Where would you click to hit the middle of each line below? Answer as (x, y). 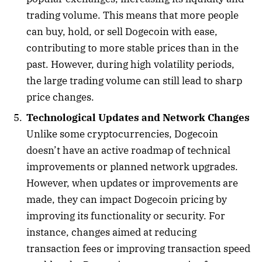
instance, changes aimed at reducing (111, 232)
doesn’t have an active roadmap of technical (128, 151)
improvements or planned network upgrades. (132, 167)
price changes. (60, 97)
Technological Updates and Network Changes (138, 118)
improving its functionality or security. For (126, 216)
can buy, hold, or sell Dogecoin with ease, (122, 31)
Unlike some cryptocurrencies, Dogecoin (122, 134)
